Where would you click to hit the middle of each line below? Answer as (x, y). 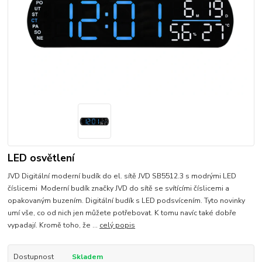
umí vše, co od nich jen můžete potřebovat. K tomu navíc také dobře (122, 213)
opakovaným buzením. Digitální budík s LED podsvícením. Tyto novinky (127, 200)
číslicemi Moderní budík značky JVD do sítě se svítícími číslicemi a (119, 188)
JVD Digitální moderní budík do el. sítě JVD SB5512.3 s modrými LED (122, 176)
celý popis (118, 225)
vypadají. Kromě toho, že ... (54, 225)
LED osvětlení (41, 158)
